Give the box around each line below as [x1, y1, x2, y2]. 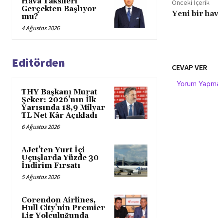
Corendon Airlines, [21, 195, 96, 205]
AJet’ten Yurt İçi [21, 145, 85, 155]
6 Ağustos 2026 [21, 122, 59, 131]
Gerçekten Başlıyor [21, 4, 96, 14]
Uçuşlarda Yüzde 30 [21, 153, 99, 163]
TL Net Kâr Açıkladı [21, 110, 97, 120]
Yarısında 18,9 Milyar [21, 103, 105, 112]
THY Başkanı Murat [21, 87, 97, 97]
